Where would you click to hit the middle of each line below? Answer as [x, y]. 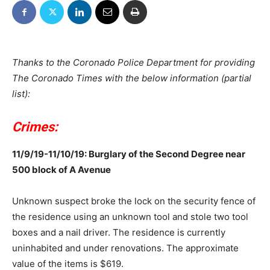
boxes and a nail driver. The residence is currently [119, 233]
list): [21, 94]
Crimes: [35, 127]
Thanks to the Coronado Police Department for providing [133, 63]
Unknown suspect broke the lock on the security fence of [134, 201]
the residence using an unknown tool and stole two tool [130, 217]
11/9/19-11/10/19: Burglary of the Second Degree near [129, 154]
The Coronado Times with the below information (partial [132, 78]
